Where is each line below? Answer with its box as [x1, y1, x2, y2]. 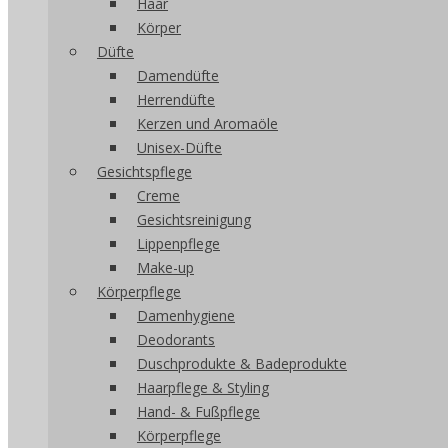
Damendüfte [137, 66, 219, 85]
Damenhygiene [137, 306, 235, 325]
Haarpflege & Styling [137, 378, 269, 397]
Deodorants [137, 330, 215, 349]
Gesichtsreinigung [137, 210, 251, 229]
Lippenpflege [137, 234, 220, 253]
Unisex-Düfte [137, 138, 222, 157]
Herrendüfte [137, 90, 215, 109]
